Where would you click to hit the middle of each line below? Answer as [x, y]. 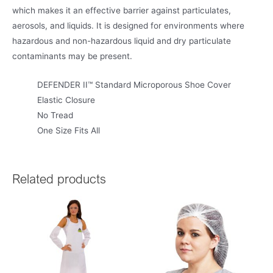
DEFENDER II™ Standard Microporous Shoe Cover [134, 84]
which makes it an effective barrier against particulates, [122, 10]
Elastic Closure [66, 100]
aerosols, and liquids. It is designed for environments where [128, 25]
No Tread [55, 115]
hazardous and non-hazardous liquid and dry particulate [122, 41]
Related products [59, 179]
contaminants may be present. [72, 56]
